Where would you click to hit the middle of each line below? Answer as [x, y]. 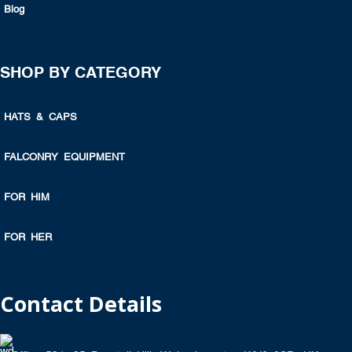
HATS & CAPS [40, 117]
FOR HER [28, 237]
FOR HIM [27, 197]
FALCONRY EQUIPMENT [64, 157]
